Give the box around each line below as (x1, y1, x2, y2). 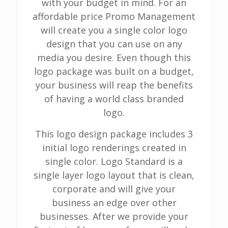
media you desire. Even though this (37, 51, 191, 64)
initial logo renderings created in (42, 141, 186, 154)
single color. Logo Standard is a (45, 155, 183, 167)
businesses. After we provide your (40, 210, 188, 222)
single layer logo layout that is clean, (34, 169, 194, 181)
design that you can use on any (46, 38, 182, 50)
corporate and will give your (52, 183, 176, 195)
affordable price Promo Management (33, 10, 195, 22)
